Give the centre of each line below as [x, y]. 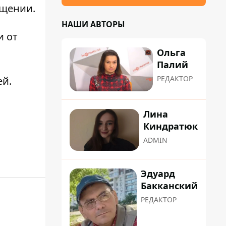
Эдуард [158, 173]
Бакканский [169, 185]
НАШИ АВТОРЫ [93, 24]
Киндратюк [171, 126]
